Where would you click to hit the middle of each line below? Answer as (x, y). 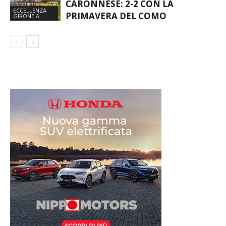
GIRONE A (26, 16)
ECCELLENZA (30, 11)
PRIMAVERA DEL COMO (116, 16)
